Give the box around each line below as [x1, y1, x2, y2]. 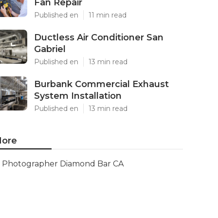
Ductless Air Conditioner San [34, 32, 163, 43]
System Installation [34, 91, 122, 101]
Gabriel [34, 44, 66, 54]
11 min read [89, 11, 127, 19]
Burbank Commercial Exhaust [34, 79, 169, 90]
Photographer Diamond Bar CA [2, 159, 124, 168]
